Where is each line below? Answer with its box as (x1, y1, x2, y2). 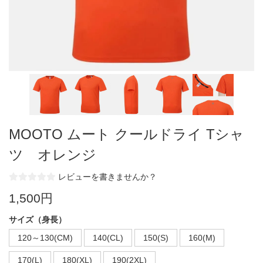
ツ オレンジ (9, 146, 96, 163)
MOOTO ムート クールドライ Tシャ (9, 126, 244, 142)
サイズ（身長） (9, 214, 66, 224)
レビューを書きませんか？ (58, 171, 157, 181)
